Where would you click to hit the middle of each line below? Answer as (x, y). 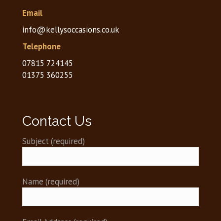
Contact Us (57, 121)
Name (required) (51, 182)
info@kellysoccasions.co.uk (71, 30)
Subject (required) (53, 141)
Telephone (41, 46)
